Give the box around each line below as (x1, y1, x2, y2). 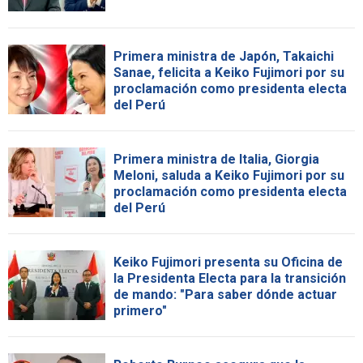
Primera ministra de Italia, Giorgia (113, 152, 319, 168)
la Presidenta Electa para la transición (113, 271, 346, 287)
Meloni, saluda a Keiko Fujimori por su (113, 168, 344, 184)
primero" (113, 303, 167, 319)
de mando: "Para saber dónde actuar (113, 287, 337, 303)
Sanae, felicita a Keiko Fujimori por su (113, 65, 344, 81)
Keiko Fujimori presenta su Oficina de (113, 254, 343, 271)
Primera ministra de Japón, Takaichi (113, 49, 334, 65)
